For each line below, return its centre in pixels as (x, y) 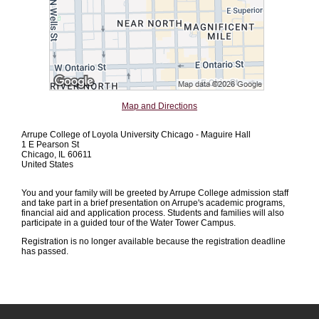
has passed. (45, 251)
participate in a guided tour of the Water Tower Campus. (130, 223)
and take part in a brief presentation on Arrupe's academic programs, (153, 203)
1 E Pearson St (50, 144)
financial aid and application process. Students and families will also (153, 213)
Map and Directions (159, 106)
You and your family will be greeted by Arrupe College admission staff (155, 193)
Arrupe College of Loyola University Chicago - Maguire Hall (136, 134)
